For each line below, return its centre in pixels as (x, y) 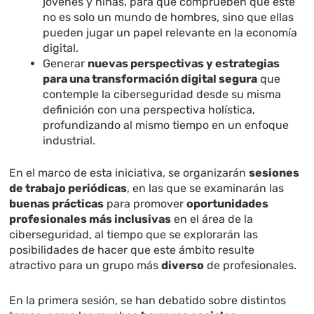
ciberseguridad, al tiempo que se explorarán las (134, 235)
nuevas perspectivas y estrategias (184, 64)
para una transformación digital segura (150, 79)
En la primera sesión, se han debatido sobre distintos (148, 301)
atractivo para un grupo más (86, 266)
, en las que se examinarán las (206, 189)
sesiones (274, 173)
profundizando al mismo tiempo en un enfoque (166, 125)
